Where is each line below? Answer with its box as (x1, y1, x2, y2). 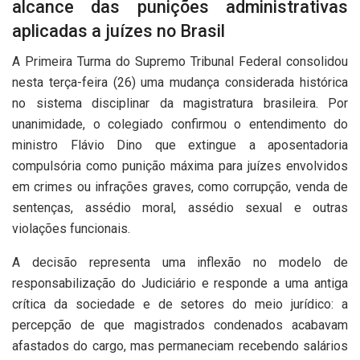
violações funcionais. (12, 221, 130, 237)
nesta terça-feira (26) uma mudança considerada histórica (12, 75, 348, 91)
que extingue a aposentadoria (142, 137, 348, 153)
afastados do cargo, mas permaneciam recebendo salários (12, 338, 348, 354)
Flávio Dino (70, 137, 142, 153)
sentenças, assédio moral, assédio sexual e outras (12, 200, 348, 216)
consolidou (281, 54, 348, 70)
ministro (12, 137, 71, 153)
